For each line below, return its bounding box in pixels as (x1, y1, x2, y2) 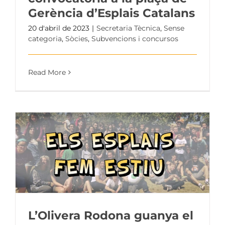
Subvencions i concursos (91, 34, 178, 43)
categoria (28, 34, 62, 43)
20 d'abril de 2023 (28, 23, 89, 33)
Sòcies (65, 34, 88, 43)
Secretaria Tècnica (96, 23, 160, 33)
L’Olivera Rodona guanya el (28, 208, 193, 222)
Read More (28, 67, 66, 77)
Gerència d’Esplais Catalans (28, 6, 195, 20)
